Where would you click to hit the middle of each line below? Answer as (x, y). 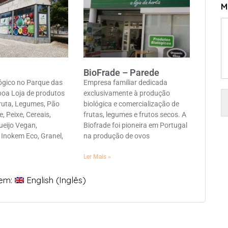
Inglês (71, 180)
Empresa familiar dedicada (125, 82)
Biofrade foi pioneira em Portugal (135, 125)
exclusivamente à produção (126, 93)
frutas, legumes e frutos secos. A (135, 114)
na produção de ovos (116, 136)
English (40, 180)
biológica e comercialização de (131, 104)
